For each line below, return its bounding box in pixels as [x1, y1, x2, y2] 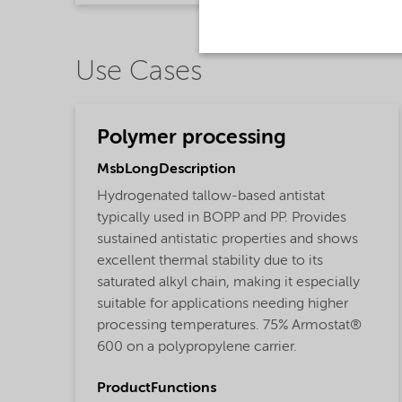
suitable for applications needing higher [97, 297, 348, 312]
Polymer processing [97, 127, 286, 148]
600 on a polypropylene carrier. [97, 340, 297, 355]
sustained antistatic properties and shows [97, 232, 358, 248]
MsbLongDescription [97, 162, 236, 178]
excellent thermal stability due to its [97, 254, 323, 269]
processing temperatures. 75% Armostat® [97, 319, 362, 334]
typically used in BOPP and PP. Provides [97, 211, 346, 226]
